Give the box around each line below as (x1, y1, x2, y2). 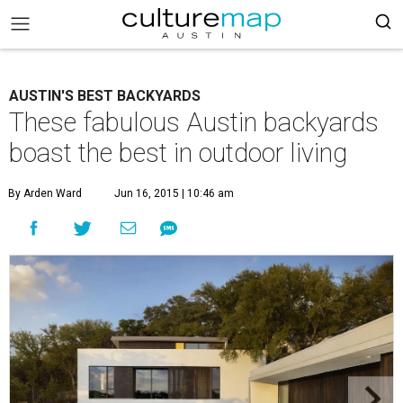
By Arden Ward (8, 187, 82, 200)
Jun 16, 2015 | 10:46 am (114, 187, 234, 200)
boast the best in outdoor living (9, 138, 347, 168)
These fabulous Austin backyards (9, 107, 379, 138)
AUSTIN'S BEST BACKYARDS (9, 87, 201, 104)
